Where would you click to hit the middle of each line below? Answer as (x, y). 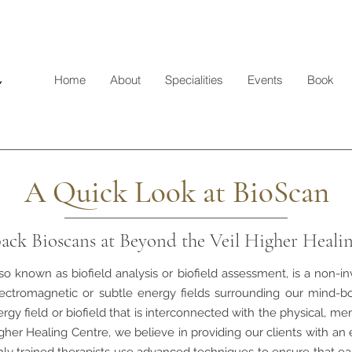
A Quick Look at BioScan (176, 192)
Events (265, 80)
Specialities (194, 80)
